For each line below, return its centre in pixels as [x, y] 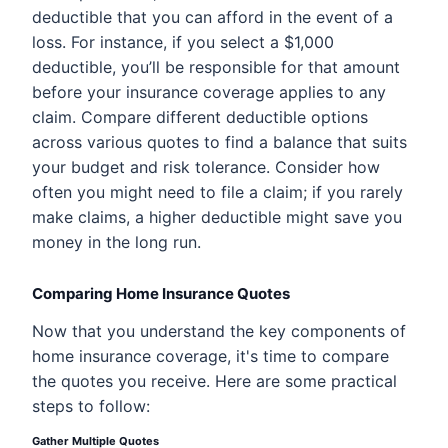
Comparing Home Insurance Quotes [161, 293]
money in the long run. [116, 242]
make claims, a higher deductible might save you [217, 217]
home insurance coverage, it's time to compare [210, 356]
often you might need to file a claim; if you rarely [217, 192]
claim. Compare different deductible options [200, 117]
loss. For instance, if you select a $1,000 [183, 42]
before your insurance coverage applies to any [209, 92]
